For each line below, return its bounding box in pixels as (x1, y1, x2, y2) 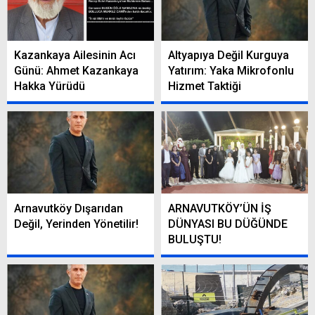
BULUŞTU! (168, 232, 221, 246)
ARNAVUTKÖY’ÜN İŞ (168, 201, 271, 215)
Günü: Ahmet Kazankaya (14, 64, 139, 78)
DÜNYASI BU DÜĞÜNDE (168, 217, 288, 231)
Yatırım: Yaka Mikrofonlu (168, 64, 294, 78)
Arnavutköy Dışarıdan (14, 201, 123, 215)
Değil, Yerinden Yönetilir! (14, 217, 139, 231)
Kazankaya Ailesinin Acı (14, 49, 136, 63)
